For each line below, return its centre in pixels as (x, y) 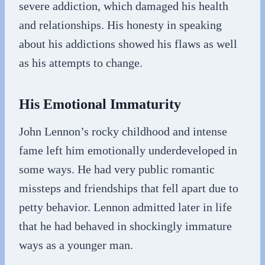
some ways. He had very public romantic (117, 169)
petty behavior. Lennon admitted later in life (125, 207)
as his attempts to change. (81, 63)
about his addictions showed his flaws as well (128, 44)
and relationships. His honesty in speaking (120, 25)
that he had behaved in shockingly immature (125, 226)
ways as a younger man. (76, 245)
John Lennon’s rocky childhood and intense (123, 131)
